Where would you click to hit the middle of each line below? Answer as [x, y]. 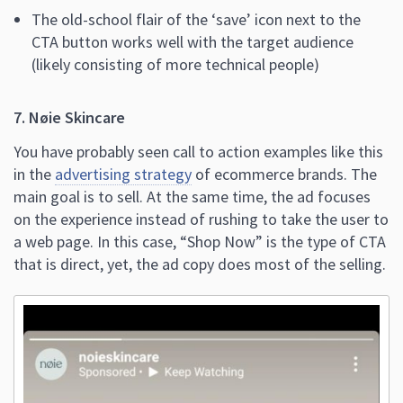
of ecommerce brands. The [284, 175]
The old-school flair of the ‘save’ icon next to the [196, 20]
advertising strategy [123, 175]
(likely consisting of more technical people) [175, 65]
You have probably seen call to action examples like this [198, 152]
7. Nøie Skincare [69, 118]
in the [34, 175]
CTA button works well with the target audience [193, 42]
